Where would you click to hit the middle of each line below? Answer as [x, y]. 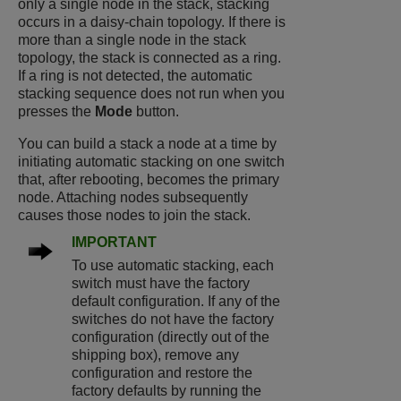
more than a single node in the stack [132, 40]
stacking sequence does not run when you [151, 94]
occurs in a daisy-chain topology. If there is [152, 22]
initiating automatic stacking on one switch [151, 162]
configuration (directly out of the [171, 337]
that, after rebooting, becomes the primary [149, 180]
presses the [56, 112]
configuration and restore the [162, 373]
